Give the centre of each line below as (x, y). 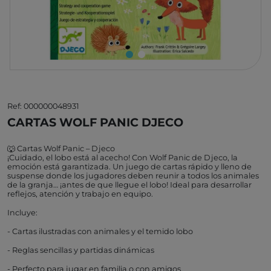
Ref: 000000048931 (43, 106)
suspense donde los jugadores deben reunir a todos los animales (133, 176)
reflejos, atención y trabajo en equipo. (80, 194)
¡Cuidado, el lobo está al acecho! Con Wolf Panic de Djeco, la (122, 158)
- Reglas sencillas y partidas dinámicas (81, 250)
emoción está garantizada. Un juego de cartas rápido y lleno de (129, 167)
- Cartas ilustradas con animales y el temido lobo (100, 231)
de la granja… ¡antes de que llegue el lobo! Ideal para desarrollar (129, 185)
